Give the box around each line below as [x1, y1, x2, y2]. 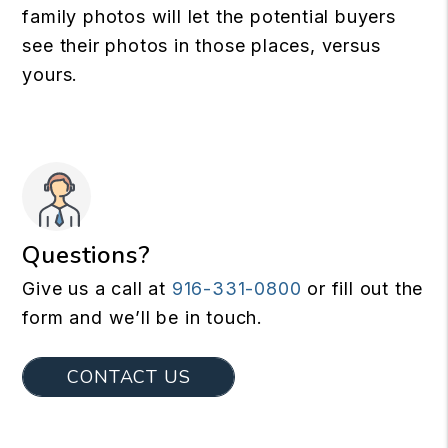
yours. [22, 64, 79, 85]
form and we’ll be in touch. [22, 307, 263, 328]
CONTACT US [67, 365, 191, 389]
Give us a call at [22, 278, 172, 299]
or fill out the [301, 278, 424, 299]
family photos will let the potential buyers [22, 6, 396, 27]
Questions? [22, 239, 151, 271]
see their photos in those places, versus [22, 35, 381, 56]
